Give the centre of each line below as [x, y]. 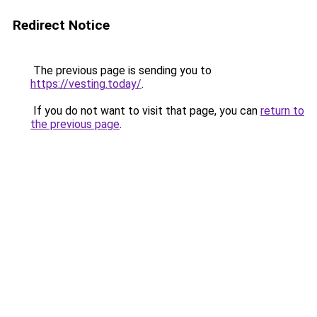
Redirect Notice [61, 25]
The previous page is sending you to [121, 70]
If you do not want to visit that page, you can [145, 111]
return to [282, 111]
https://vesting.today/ [86, 84]
